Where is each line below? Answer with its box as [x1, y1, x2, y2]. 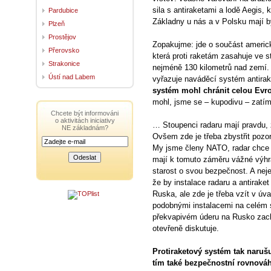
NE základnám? [61, 123, 108, 131]
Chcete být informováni [51, 109, 119, 117]
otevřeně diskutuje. [152, 224, 219, 233]
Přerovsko [48, 46, 79, 54]
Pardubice [48, 6, 78, 14]
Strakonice [48, 59, 80, 67]
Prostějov [48, 33, 76, 41]
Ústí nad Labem [48, 73, 95, 80]
